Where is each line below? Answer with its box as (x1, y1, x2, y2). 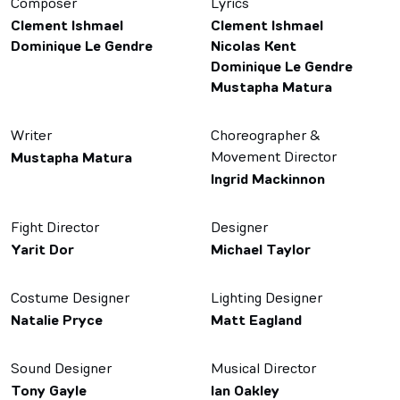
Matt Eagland (211, 311, 302, 330)
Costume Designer (11, 288, 129, 307)
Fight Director (11, 218, 99, 237)
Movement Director (211, 147, 337, 166)
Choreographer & (211, 126, 320, 145)
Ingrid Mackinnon (211, 170, 325, 189)
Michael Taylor (211, 240, 311, 260)
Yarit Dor (11, 240, 74, 260)
